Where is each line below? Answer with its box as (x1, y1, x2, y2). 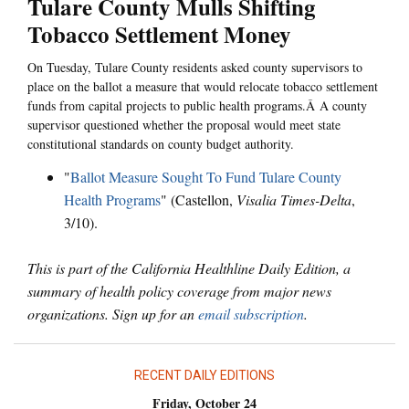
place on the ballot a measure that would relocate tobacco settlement (27, 78, 378, 96)
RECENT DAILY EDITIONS (134, 367, 275, 383)
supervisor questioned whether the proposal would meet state (27, 116, 341, 134)
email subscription (198, 303, 304, 323)
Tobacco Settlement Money (27, 17, 291, 52)
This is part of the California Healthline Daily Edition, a (27, 257, 351, 278)
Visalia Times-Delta (236, 189, 351, 209)
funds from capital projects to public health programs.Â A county (27, 97, 367, 115)
